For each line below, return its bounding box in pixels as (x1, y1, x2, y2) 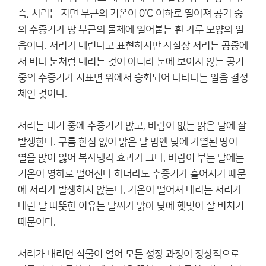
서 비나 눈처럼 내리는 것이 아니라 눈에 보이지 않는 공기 (18, 56, 244, 67)
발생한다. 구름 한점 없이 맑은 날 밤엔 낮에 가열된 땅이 (18, 137, 237, 147)
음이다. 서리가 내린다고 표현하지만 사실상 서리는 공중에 (18, 40, 248, 51)
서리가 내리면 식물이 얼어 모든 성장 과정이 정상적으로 (18, 249, 239, 259)
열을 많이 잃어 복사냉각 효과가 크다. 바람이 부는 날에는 (18, 153, 244, 163)
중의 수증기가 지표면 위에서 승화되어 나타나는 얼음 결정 (18, 72, 248, 83)
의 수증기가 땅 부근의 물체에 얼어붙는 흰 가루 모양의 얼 (18, 24, 244, 35)
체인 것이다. (18, 88, 67, 99)
